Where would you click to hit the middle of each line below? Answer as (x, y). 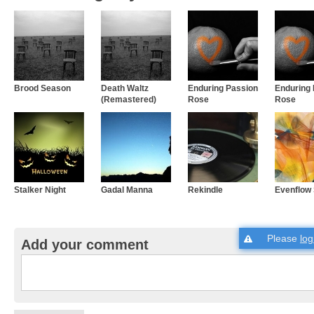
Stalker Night (40, 190)
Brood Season (42, 88)
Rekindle (205, 190)
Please (284, 238)
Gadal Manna (127, 190)
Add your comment (85, 245)
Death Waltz (125, 88)
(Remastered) (129, 99)
